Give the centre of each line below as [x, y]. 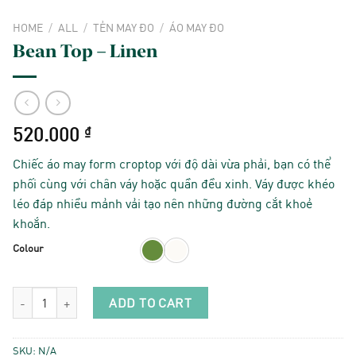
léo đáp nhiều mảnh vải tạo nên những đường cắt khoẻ [163, 203]
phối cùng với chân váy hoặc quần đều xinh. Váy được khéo [174, 184]
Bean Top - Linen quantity [74, 296]
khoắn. [31, 223]
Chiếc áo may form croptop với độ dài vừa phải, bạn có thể [172, 164]
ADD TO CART [151, 303]
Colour [28, 248]
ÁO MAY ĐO [197, 28]
